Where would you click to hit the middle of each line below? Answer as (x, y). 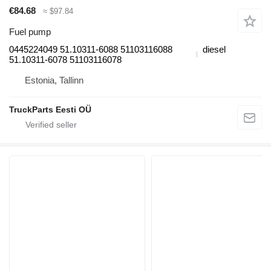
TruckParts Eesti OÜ (50, 109)
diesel (214, 49)
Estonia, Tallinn (54, 80)
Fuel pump (30, 31)
